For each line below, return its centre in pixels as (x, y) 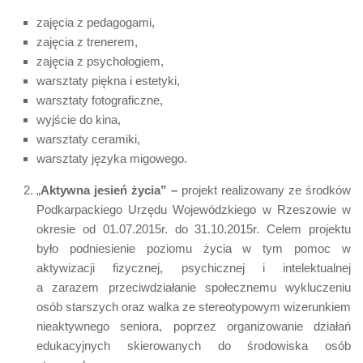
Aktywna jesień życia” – (109, 190)
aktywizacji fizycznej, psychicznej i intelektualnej (194, 267)
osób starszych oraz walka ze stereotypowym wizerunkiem (194, 306)
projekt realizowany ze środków (264, 190)
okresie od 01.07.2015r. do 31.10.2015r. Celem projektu (194, 228)
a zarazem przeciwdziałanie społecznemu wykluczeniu (194, 287)
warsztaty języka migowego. (112, 158)
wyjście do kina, (79, 119)
